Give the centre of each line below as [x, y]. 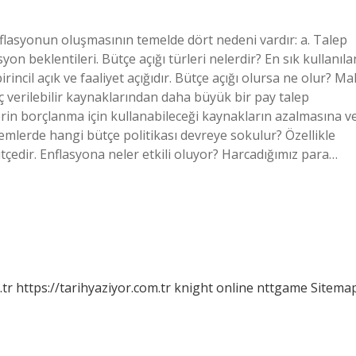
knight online [214, 288]
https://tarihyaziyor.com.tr [93, 288]
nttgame [282, 288]
